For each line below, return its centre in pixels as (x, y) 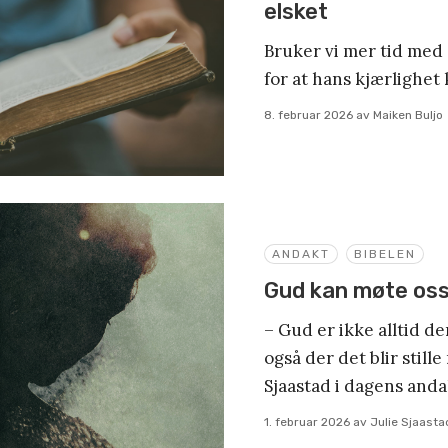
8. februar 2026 (308, 115)
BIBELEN (385, 254)
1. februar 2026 (307, 422)
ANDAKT (301, 254)
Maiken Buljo (408, 115)
